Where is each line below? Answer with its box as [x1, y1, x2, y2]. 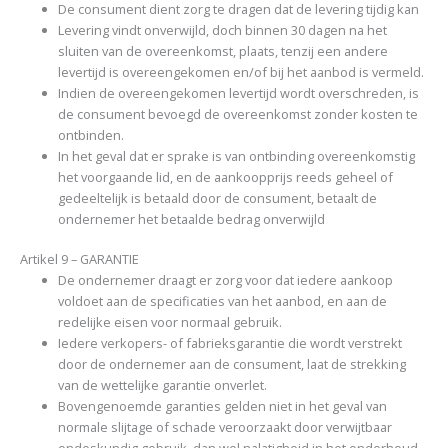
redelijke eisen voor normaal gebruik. [58, 312, 283, 331]
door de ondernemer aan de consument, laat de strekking [58, 354, 407, 373]
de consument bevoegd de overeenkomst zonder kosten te [58, 104, 419, 123]
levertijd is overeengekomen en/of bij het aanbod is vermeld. [58, 62, 425, 81]
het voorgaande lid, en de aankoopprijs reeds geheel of [58, 167, 394, 186]
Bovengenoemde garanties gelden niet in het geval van [58, 396, 388, 415]
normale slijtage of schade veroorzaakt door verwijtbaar [58, 417, 393, 436]
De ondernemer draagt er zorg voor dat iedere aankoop [58, 270, 394, 289]
